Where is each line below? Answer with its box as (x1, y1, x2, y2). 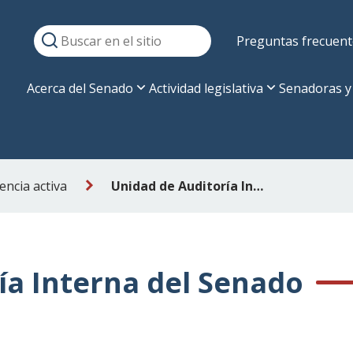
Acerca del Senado (27, 80, 133, 97)
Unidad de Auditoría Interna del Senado (253, 177, 263, 195)
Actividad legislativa (149, 80, 263, 97)
